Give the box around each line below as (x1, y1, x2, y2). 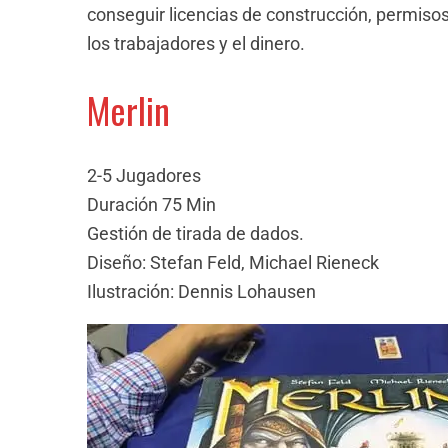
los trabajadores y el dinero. (87, 32, 305, 54)
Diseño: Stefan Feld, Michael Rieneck (87, 251, 379, 273)
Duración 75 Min (87, 193, 216, 215)
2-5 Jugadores (87, 164, 201, 186)
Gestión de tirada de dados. (87, 222, 304, 244)
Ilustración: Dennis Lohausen (87, 280, 316, 302)
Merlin (87, 82, 170, 136)
